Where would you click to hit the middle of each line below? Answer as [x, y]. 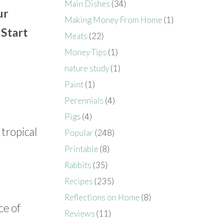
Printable [82, 149]
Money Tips [86, 52]
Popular [79, 132]
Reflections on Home [102, 197]
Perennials [84, 100]
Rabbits [78, 165]
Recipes [79, 181]
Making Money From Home [114, 20]
